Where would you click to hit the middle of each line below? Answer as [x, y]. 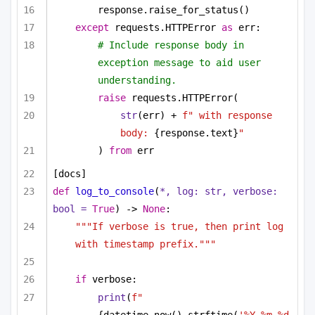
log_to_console [115, 192]
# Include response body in [171, 45]
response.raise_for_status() [174, 9]
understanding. [137, 80]
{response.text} [196, 133]
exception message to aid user [179, 63]
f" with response [227, 116]
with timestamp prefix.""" [146, 244]
